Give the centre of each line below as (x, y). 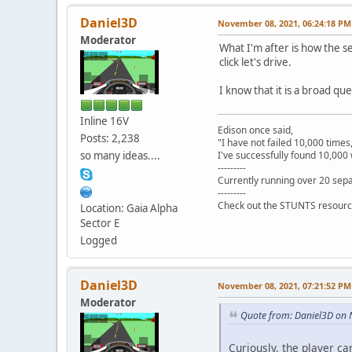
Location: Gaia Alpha (129, 209)
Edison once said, (255, 130)
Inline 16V (104, 121)
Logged (99, 241)
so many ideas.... (120, 156)
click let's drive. (255, 62)
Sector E (100, 224)
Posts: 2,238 (110, 139)
